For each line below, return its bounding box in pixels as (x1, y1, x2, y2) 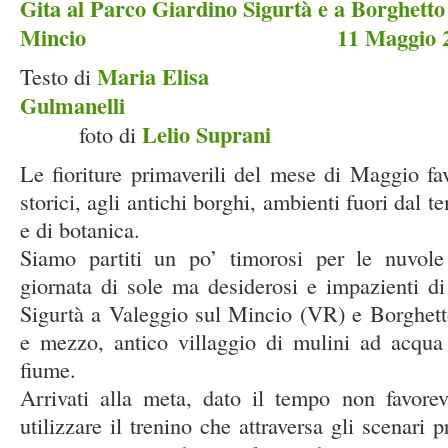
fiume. (20, 354, 76, 384)
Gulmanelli (20, 89, 146, 122)
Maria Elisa (97, 60, 209, 93)
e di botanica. (20, 214, 140, 244)
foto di (20, 119, 142, 149)
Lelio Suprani (142, 118, 271, 151)
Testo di (20, 61, 97, 91)
